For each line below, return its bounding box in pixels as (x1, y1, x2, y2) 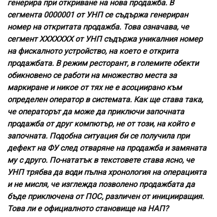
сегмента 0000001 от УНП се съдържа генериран (7, 10, 188, 20)
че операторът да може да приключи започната (7, 107, 184, 117)
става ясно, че (140, 155, 194, 165)
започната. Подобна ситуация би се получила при (7, 131, 189, 141)
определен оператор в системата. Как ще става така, (7, 95, 203, 105)
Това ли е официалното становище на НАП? (7, 204, 169, 214)
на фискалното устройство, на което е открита (7, 46, 178, 56)
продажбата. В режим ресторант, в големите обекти (7, 59, 199, 68)
